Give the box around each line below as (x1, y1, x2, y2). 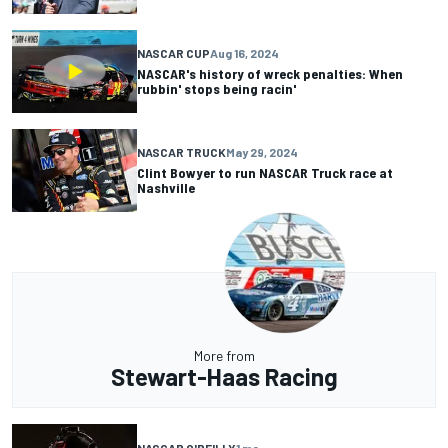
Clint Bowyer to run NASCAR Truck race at (137, 164, 393, 182)
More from (193, 347, 255, 364)
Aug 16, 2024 (210, 46, 279, 61)
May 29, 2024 (226, 145, 298, 160)
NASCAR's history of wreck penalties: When (137, 65, 403, 83)
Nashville (137, 179, 195, 197)
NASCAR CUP (137, 46, 210, 61)
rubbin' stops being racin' (137, 80, 296, 98)
